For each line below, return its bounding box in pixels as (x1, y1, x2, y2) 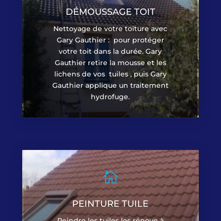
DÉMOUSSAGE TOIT (65, 6, 155, 17)
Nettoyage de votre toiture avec (53, 24, 168, 33)
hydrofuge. (91, 92, 130, 101)
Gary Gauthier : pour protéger (56, 35, 164, 44)
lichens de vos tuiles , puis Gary (54, 69, 167, 78)
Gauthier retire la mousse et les (54, 58, 166, 67)
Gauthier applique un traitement (52, 80, 169, 90)
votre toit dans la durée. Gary (59, 46, 162, 56)
